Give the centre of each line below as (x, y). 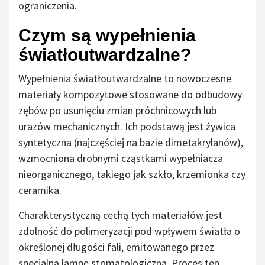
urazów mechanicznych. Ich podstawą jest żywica (127, 127)
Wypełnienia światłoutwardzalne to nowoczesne (125, 79)
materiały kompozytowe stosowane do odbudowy (130, 95)
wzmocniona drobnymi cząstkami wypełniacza (121, 159)
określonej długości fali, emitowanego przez (116, 247)
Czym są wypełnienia (107, 35)
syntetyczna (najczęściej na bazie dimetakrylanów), (131, 143)
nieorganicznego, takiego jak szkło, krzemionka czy (132, 174)
